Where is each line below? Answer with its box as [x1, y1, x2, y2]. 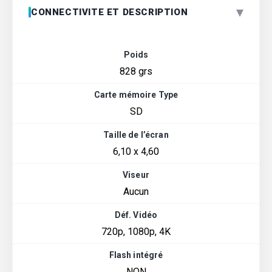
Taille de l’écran [103, 129, 169, 140]
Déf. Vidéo [114, 209, 158, 220]
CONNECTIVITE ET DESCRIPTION [31, 6, 188, 18]
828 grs [120, 65, 152, 77]
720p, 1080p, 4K [101, 225, 171, 237]
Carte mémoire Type [93, 89, 178, 100]
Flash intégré [109, 250, 163, 260]
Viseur [123, 169, 149, 180]
